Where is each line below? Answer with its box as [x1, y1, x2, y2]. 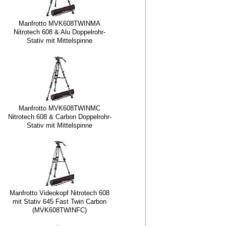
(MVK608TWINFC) [32, 206, 87, 214]
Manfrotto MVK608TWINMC [19, 104, 100, 112]
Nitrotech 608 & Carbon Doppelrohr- [8, 113, 111, 121]
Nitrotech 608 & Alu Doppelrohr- [14, 28, 105, 36]
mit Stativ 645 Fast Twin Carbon [13, 198, 106, 206]
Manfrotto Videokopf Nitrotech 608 [10, 189, 109, 197]
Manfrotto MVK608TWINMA [19, 20, 100, 28]
